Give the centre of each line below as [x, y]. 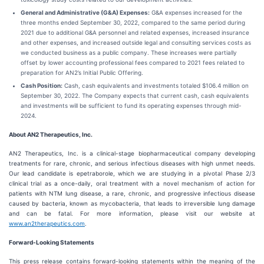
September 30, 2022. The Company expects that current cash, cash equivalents [135, 95]
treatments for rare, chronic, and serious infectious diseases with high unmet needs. [132, 163]
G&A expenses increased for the [196, 12]
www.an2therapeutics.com [47, 223]
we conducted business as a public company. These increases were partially [129, 52]
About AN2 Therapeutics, [45, 134]
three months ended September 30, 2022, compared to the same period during [133, 22]
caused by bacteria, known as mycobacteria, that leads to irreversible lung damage [132, 203]
